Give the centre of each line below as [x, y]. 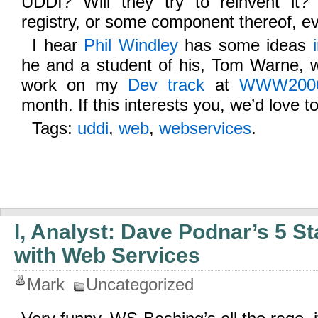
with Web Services [107, 255]
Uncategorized [140, 284]
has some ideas [245, 45]
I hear [58, 45]
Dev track [166, 85]
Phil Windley [131, 45]
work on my [75, 85]
